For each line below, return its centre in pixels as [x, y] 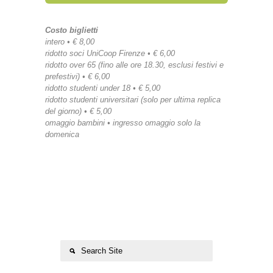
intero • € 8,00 [70, 41]
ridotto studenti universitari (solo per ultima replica [133, 99]
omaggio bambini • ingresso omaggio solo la [123, 122]
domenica [62, 134]
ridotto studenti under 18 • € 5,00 [103, 88]
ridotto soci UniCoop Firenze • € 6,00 [110, 53]
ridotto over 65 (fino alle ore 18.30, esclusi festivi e [134, 65]
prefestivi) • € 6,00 [77, 76]
